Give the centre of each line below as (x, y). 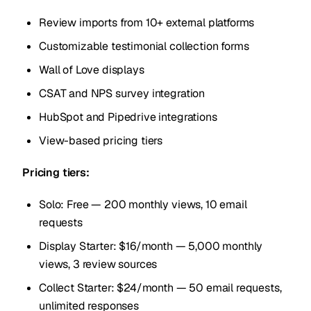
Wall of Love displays (92, 70)
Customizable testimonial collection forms (144, 46)
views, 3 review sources (98, 264)
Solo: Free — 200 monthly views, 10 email (143, 204)
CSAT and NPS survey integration (122, 93)
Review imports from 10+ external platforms (147, 23)
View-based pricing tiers (101, 141)
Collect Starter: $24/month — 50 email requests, (160, 288)
